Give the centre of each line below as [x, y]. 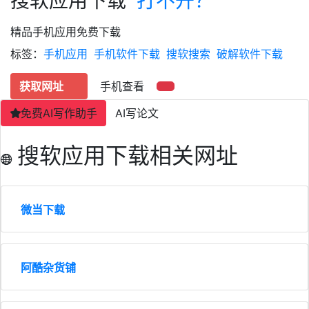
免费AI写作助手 [59, 113]
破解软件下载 [250, 53]
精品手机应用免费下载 [66, 31]
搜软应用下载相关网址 [128, 155]
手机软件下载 [127, 53]
